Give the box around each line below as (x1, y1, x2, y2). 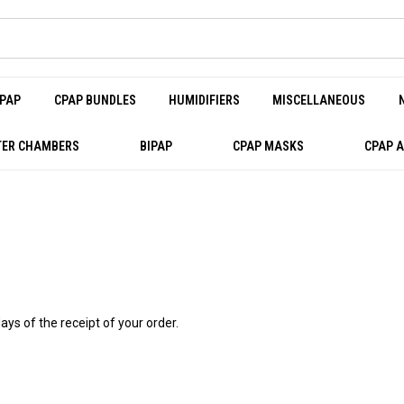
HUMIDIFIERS (168, 93, 240, 107)
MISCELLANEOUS (272, 93, 366, 107)
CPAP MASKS (232, 139, 304, 153)
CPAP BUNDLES (53, 93, 136, 107)
